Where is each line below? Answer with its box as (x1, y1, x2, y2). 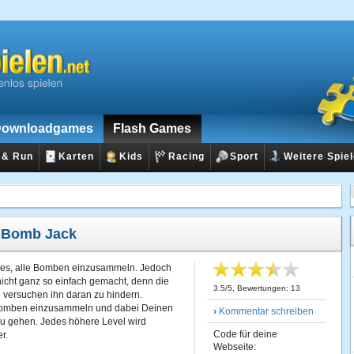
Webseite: (213, 341, 256, 352)
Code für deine (213, 329, 277, 340)
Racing (168, 151, 205, 162)
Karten (58, 151, 94, 162)
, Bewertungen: (232, 284, 291, 292)
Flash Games (113, 122, 191, 135)
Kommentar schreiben (219, 306, 314, 317)
